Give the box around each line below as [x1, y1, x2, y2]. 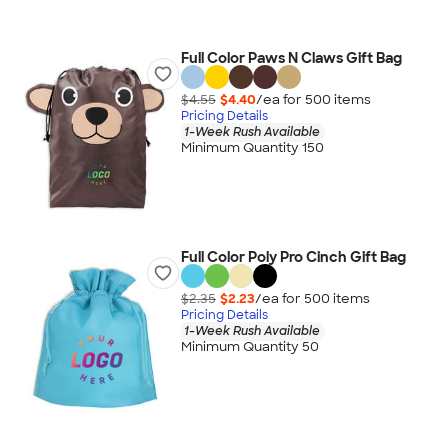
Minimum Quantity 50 [180, 338, 319, 356]
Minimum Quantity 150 [180, 139, 324, 157]
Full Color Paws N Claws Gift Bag [180, 49, 402, 67]
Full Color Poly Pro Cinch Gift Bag [180, 248, 406, 266]
